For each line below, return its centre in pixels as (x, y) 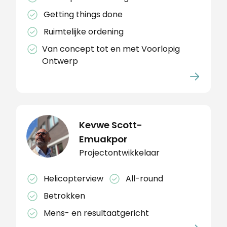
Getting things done (83, 14)
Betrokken (64, 196)
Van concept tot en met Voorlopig (111, 49)
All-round (144, 178)
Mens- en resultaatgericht (96, 213)
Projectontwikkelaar (119, 153)
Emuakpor (103, 139)
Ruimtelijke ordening (84, 31)
